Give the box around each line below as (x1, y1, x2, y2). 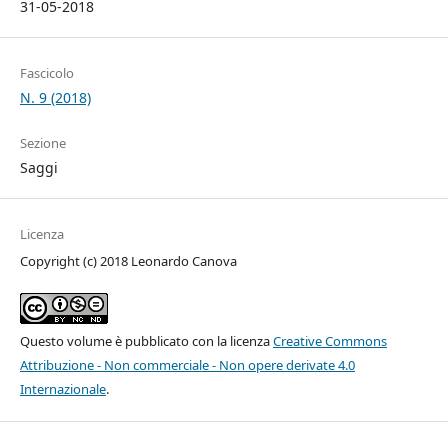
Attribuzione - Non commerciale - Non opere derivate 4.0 (19, 355, 355, 374)
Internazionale (19, 379, 106, 398)
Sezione (19, 133, 66, 152)
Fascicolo (19, 63, 74, 82)
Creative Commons (272, 331, 387, 350)
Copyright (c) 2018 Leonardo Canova (19, 251, 237, 270)
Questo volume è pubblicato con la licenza (19, 331, 273, 350)
